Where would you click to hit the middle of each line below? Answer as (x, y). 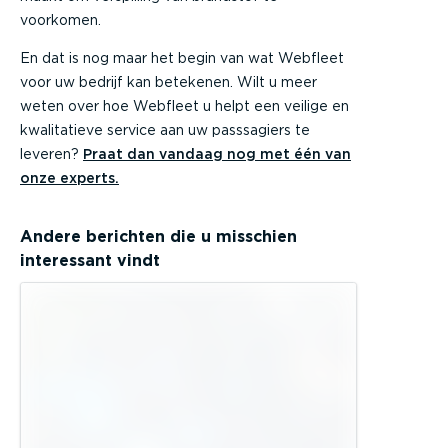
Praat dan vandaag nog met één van (217, 153)
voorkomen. (60, 19)
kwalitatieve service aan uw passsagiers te (165, 129)
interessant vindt (90, 260)
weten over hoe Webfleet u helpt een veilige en (184, 105)
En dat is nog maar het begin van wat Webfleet (182, 57)
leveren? (51, 153)
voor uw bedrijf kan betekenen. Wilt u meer (168, 81)
